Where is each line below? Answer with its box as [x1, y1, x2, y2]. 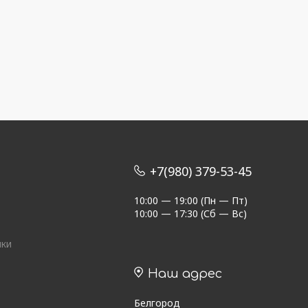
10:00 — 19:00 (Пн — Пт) [134, 194, 247, 207]
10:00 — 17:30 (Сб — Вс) [134, 207, 247, 220]
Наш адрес [144, 266, 222, 280]
